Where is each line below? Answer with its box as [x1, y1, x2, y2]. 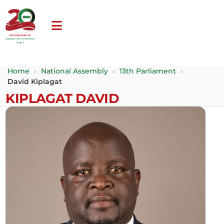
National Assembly [41, 66, 108, 75]
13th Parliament [119, 66, 176, 75]
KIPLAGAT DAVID [5, 90, 119, 106]
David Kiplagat [7, 77, 62, 85]
